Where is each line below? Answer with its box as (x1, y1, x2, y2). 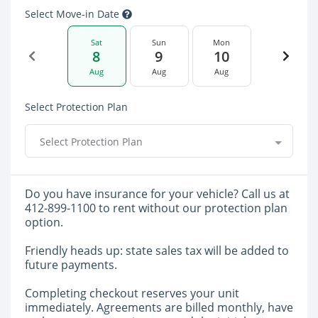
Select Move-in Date (25, 7, 122, 21)
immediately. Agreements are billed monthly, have (25, 300, 293, 315)
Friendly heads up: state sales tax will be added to (25, 243, 289, 258)
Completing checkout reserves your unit (25, 285, 239, 301)
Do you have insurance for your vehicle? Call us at (25, 186, 290, 202)
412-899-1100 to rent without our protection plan (25, 200, 287, 216)
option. (25, 214, 63, 230)
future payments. (25, 257, 117, 273)
